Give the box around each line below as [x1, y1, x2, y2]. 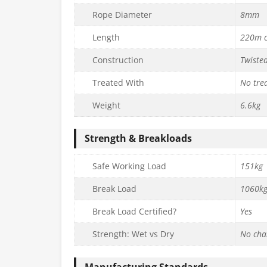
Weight [92, 99, 120, 111]
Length [92, 31, 120, 43]
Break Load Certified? [92, 205, 176, 217]
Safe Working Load [92, 160, 166, 172]
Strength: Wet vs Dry [92, 228, 174, 240]
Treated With [92, 76, 144, 88]
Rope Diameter [92, 8, 152, 20]
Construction [92, 54, 144, 66]
